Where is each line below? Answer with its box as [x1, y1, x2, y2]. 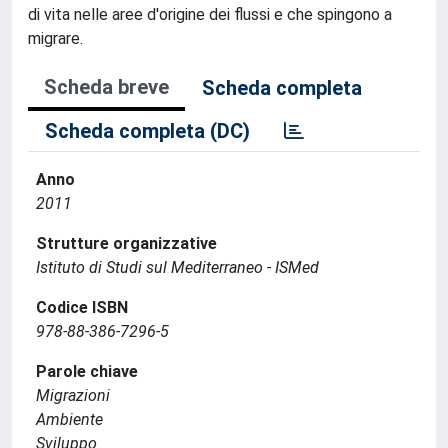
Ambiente [36, 410, 103, 429]
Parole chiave [36, 362, 138, 381]
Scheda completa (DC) [45, 119, 250, 143]
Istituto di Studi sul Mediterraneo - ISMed [36, 258, 319, 277]
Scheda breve [44, 75, 169, 99]
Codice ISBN [36, 298, 128, 317]
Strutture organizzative [36, 234, 217, 253]
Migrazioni [36, 386, 110, 405]
